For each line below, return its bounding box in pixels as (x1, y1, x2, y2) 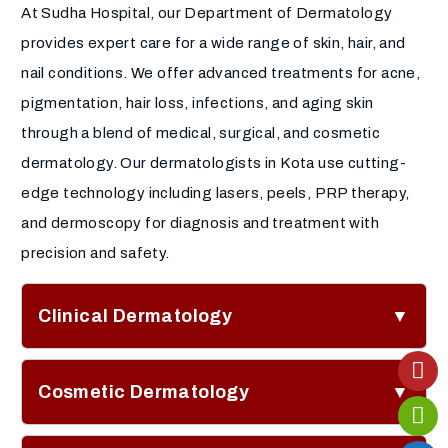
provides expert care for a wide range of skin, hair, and (21, 35, 406, 52)
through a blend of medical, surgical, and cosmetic (21, 125, 381, 142)
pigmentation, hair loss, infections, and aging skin (21, 95, 374, 112)
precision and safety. (21, 245, 170, 262)
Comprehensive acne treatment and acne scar (78, 354, 410, 371)
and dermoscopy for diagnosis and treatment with (21, 215, 380, 232)
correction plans (78, 384, 194, 401)
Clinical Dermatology (38, 305, 233, 326)
